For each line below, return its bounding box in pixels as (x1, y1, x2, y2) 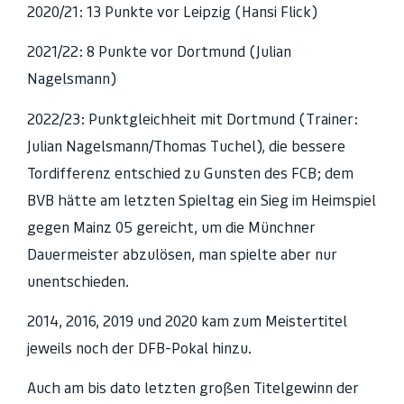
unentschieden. (27, 271, 129, 290)
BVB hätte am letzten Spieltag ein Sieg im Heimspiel (27, 190, 376, 209)
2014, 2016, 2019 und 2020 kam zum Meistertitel (27, 311, 347, 330)
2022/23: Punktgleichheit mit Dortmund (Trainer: (27, 109, 358, 128)
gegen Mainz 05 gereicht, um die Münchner (27, 217, 316, 236)
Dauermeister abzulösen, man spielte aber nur (27, 244, 337, 263)
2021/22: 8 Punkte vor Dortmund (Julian (27, 42, 291, 61)
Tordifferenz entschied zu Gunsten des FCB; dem (27, 163, 353, 182)
